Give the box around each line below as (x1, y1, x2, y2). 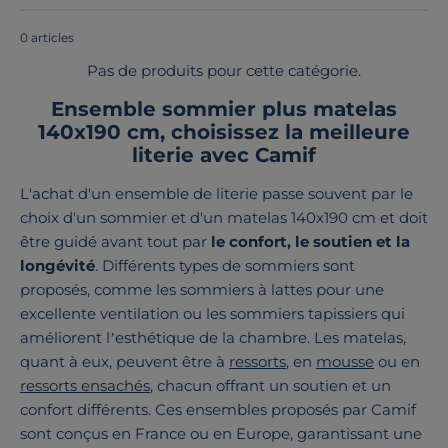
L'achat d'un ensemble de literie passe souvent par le (20, 184, 413, 204)
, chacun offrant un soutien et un (150, 376, 391, 396)
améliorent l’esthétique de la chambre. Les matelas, (20, 328, 406, 348)
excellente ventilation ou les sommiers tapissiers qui (20, 304, 405, 324)
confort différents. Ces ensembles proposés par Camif (20, 400, 416, 420)
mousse (316, 352, 374, 372)
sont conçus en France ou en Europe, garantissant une (20, 424, 422, 444)
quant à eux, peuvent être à (20, 352, 229, 372)
